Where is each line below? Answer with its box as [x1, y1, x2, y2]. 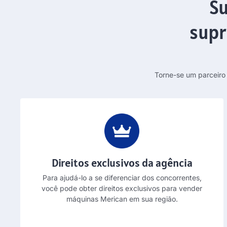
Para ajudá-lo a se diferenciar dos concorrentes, [42, 173, 202, 182]
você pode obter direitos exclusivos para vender [42, 183, 203, 193]
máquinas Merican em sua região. [66, 194, 178, 203]
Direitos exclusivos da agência [51, 155, 193, 170]
